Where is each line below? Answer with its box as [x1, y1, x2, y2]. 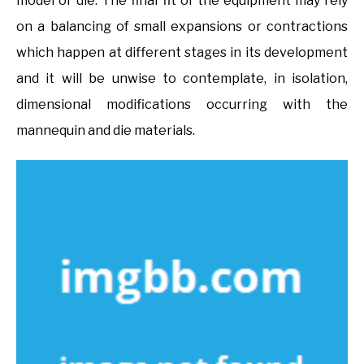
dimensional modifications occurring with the [16, 96, 348, 112]
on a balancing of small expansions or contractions [16, 18, 348, 34]
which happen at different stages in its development [16, 44, 348, 60]
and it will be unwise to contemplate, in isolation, [16, 70, 348, 86]
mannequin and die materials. [16, 122, 195, 138]
